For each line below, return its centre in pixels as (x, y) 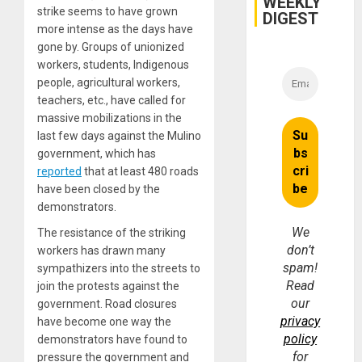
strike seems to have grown (107, 12)
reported (59, 172)
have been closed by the (99, 189)
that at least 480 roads (140, 172)
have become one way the (104, 322)
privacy (301, 321)
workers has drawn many (101, 251)
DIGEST (291, 18)
